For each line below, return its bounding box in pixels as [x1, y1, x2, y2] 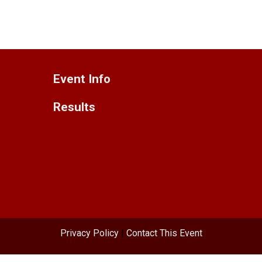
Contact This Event [126, 227, 202, 239]
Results [53, 99, 95, 114]
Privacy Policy [60, 227, 119, 239]
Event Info [53, 71, 111, 86]
